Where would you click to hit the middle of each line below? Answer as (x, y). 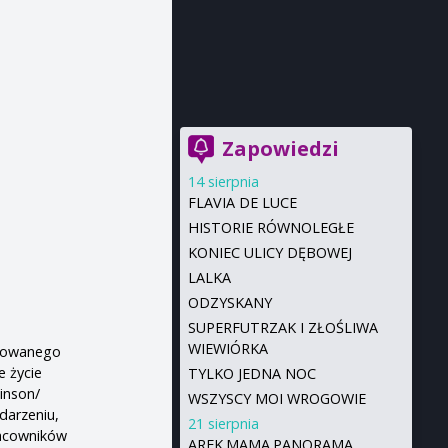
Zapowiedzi (280, 148)
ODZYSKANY (229, 302)
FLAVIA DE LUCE (242, 202)
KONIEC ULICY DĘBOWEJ (269, 252)
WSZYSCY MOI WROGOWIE (276, 398)
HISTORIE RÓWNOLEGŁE (270, 227)
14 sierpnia (223, 181)
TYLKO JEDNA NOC (251, 373)
